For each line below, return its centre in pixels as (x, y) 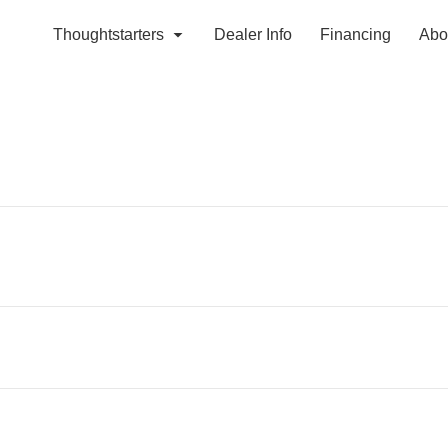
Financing (355, 34)
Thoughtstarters (108, 34)
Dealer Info (252, 34)
